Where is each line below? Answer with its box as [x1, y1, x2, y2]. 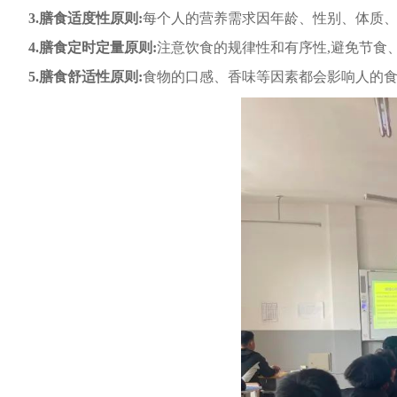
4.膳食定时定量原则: [28, 40, 157, 55]
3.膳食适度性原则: [28, 11, 143, 26]
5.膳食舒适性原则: [28, 69, 143, 84]
